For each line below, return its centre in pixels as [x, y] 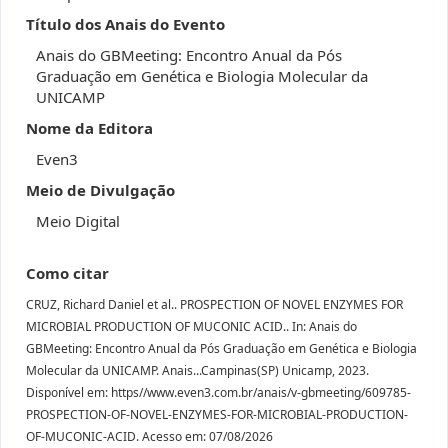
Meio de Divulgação [100, 190]
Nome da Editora [89, 128]
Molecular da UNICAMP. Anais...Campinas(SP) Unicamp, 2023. [197, 370]
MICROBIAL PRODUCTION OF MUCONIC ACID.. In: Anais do [191, 326]
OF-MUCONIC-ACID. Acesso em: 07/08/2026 [149, 436]
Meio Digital [78, 221]
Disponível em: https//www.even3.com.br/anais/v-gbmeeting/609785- [218, 392]
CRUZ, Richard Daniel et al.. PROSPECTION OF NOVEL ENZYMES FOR [214, 304]
